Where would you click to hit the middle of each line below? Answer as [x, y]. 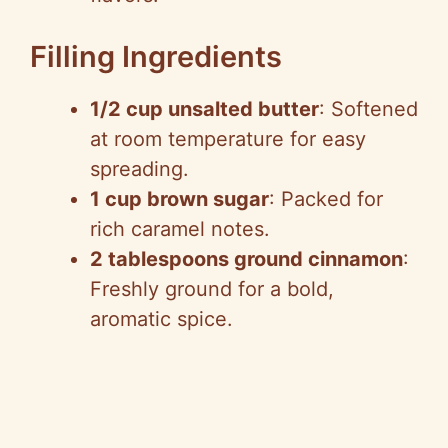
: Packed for [326, 198]
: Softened [368, 108]
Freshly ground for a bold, [212, 288]
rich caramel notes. [180, 228]
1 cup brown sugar [179, 198]
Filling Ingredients [156, 56]
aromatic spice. [161, 318]
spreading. [139, 168]
